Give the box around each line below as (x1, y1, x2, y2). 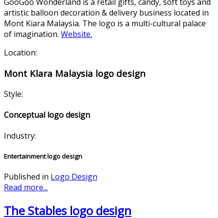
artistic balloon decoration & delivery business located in (4, 7, 209, 18)
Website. (61, 29, 92, 40)
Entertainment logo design (4, 152, 82, 161)
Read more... (4, 182, 48, 193)
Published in (4, 171, 49, 182)
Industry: (4, 130, 36, 142)
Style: (4, 88, 23, 99)
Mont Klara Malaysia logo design (4, 67, 145, 79)
